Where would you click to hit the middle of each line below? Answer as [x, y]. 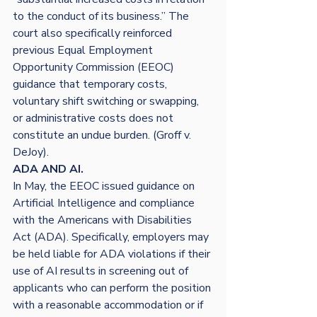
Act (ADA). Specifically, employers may [112, 237]
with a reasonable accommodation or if [109, 305]
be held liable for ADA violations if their [113, 254]
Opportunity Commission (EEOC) [95, 67]
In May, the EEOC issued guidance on [105, 186]
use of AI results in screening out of [102, 271]
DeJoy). [31, 152]
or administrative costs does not [94, 118]
